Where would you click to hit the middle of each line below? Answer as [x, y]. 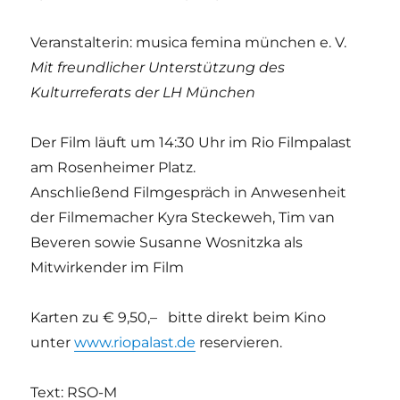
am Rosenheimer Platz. [113, 167]
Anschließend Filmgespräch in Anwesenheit [189, 192]
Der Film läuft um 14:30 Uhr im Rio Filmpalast [192, 142]
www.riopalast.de [135, 342]
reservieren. [239, 342]
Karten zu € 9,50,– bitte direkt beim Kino [179, 317]
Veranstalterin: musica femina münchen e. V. [189, 42]
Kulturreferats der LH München [143, 92]
